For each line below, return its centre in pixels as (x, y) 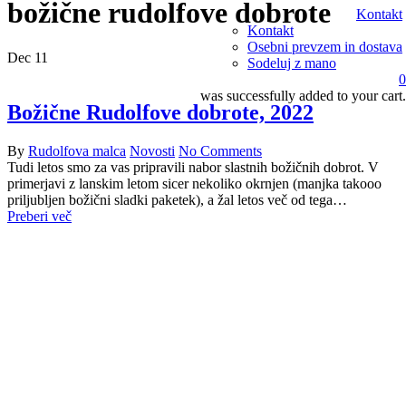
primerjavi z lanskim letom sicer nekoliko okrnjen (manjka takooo (194, 183)
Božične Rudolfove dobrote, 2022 (160, 112)
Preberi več (39, 216)
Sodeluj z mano (292, 63)
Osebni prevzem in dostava (325, 47)
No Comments (220, 150)
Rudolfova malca (77, 150)
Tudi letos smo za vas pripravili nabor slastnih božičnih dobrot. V (193, 167)
